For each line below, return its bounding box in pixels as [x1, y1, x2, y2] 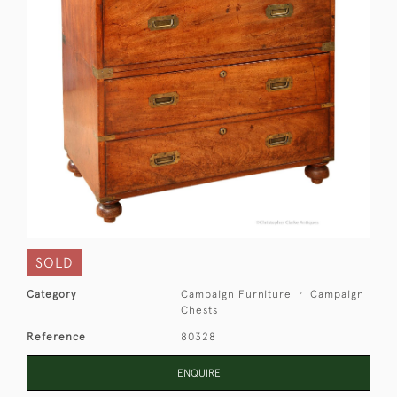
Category [27, 288, 76, 301]
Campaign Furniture [181, 288, 292, 301]
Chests [181, 304, 219, 317]
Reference [27, 331, 86, 344]
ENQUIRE [176, 367, 221, 380]
